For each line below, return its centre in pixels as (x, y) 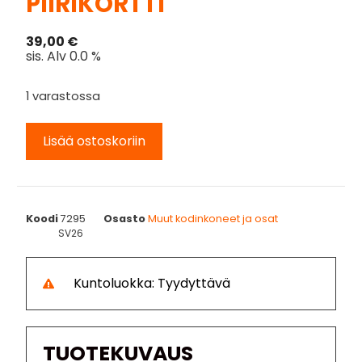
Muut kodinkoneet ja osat (213, 218)
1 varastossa (63, 96)
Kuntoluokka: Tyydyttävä (152, 283)
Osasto (125, 218)
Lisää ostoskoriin (95, 141)
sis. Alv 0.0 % (64, 56)
